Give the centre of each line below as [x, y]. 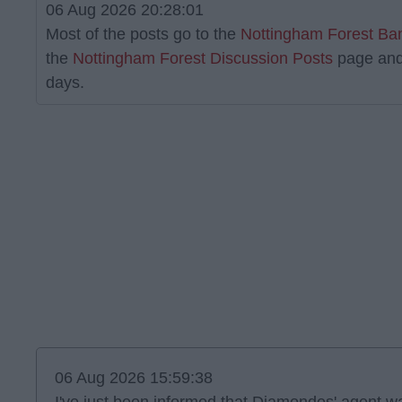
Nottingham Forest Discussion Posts [203, 58]
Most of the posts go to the [143, 34]
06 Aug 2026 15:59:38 [134, 378]
